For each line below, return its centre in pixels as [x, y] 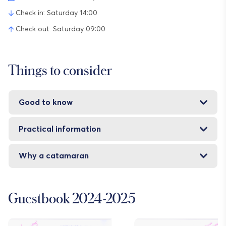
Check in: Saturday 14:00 [56, 13]
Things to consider [60, 70]
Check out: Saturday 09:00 [61, 29]
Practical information [60, 129]
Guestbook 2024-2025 [72, 198]
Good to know [46, 102]
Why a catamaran [54, 156]
